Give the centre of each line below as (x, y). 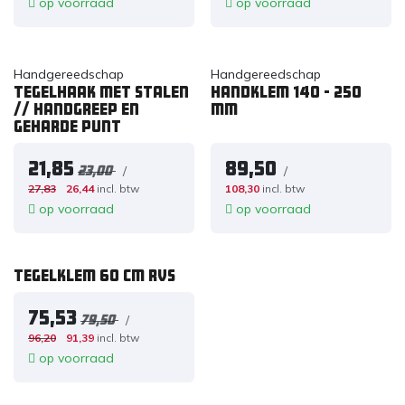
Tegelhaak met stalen (101, 92)
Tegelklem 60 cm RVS (94, 276)
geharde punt (67, 126)
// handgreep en (76, 109)
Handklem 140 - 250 (286, 92)
